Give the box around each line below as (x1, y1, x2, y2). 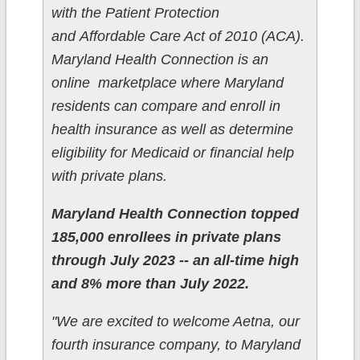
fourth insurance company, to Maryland (51, 337, 301, 354)
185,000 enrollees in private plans (51, 229, 281, 246)
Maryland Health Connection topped (51, 206, 299, 223)
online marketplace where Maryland (51, 75, 284, 92)
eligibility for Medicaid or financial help (51, 145, 294, 162)
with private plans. (51, 168, 167, 185)
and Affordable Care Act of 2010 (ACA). (51, 28, 305, 45)
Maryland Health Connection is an (51, 51, 268, 68)
